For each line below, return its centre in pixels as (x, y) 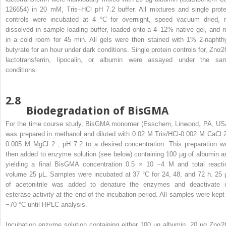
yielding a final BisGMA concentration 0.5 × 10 (81, 164)
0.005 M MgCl (29, 144)
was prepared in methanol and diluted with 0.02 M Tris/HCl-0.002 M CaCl (115, 134)
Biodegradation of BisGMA (97, 110)
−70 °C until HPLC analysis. (46, 204)
